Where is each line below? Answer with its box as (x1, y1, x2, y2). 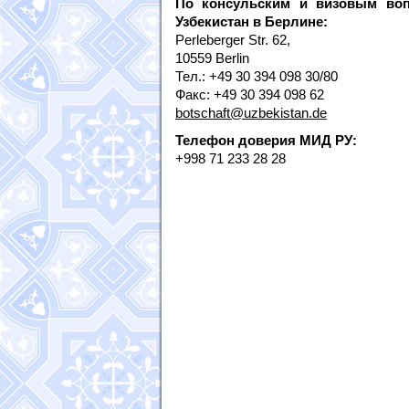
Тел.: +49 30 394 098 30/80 (175, 68, 338, 84)
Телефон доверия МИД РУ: (175, 132, 357, 148)
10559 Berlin (175, 50, 249, 66)
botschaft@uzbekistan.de (175, 105, 327, 121)
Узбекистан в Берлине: (175, 14, 328, 29)
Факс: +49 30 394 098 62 (175, 87, 324, 102)
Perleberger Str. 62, (175, 32, 290, 47)
